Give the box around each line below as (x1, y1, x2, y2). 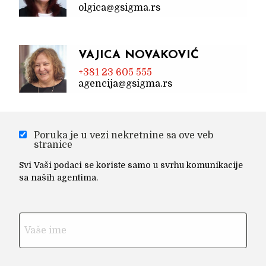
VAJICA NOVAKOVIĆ (78, 49, 199, 61)
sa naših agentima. (19, 172, 98, 182)
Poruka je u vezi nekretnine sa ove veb (34, 129, 213, 141)
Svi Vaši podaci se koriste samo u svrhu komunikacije (19, 160, 243, 170)
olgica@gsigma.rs (78, 2, 160, 13)
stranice (34, 139, 72, 150)
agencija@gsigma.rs (78, 78, 172, 89)
